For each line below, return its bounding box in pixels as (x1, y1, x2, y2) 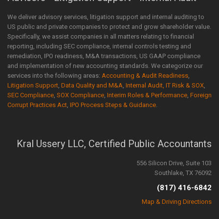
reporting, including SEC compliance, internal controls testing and (7, 43, 191, 50)
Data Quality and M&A (61, 82, 123, 89)
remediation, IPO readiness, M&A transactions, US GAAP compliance (7, 52, 200, 60)
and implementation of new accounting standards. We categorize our (7, 62, 203, 69)
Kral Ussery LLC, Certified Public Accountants (17, 138, 212, 150)
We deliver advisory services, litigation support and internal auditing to (7, 13, 204, 21)
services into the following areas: (7, 72, 102, 79)
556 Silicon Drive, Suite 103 (136, 159, 212, 167)
